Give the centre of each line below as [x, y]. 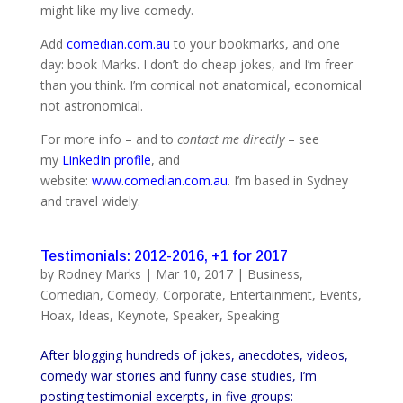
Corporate [192, 294]
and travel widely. [90, 201]
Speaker [196, 315]
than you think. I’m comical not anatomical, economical [201, 85]
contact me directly [230, 139]
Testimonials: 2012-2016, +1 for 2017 [164, 255]
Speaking [252, 315]
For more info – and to [108, 139]
